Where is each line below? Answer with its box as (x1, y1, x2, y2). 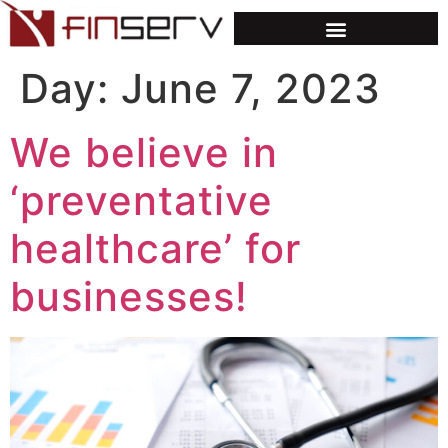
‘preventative (10, 176, 273, 226)
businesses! (10, 272, 248, 322)
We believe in (10, 128, 278, 178)
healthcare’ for (10, 224, 301, 274)
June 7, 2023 (121, 64, 381, 114)
